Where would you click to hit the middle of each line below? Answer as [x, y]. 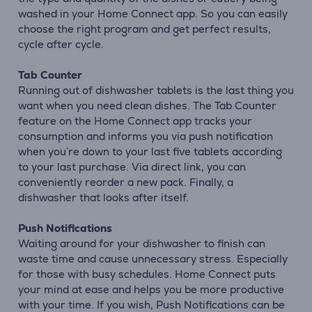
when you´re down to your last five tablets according [150, 151]
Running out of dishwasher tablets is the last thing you [156, 90]
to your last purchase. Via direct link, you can [132, 167]
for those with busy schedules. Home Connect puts [147, 274]
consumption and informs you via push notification [146, 136]
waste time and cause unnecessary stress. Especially [153, 259]
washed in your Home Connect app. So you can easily [153, 14]
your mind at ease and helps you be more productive [151, 289]
